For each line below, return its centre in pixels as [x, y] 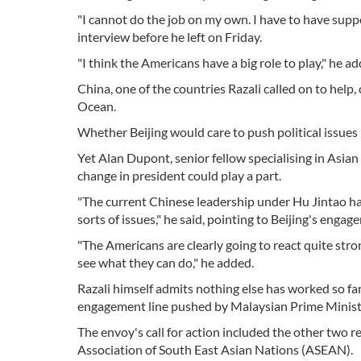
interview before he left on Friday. [170, 37]
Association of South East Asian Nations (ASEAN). [215, 349]
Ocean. [97, 106]
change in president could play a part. [179, 175]
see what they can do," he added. [166, 262]
